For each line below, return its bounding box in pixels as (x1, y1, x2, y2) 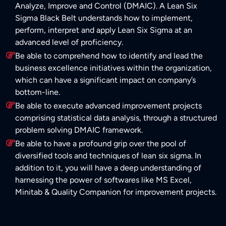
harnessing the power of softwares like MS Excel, (15, 175, 192, 185)
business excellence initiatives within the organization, (15, 63, 212, 73)
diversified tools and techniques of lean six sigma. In (15, 151, 201, 161)
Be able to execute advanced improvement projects (15, 101, 202, 111)
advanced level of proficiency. (15, 37, 123, 47)
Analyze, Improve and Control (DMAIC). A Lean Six (15, 1, 197, 11)
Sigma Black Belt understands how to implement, (15, 13, 193, 23)
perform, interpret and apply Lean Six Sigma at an (15, 25, 192, 35)
